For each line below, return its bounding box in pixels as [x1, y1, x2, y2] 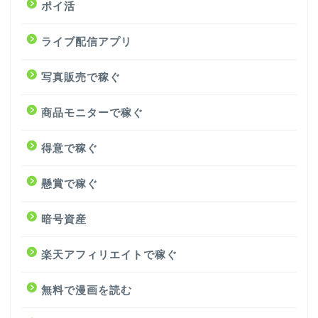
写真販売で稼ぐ [41, 70, 121, 83]
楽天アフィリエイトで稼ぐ [41, 248, 177, 261]
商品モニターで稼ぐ [41, 106, 143, 119]
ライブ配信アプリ [41, 35, 132, 48]
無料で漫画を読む [41, 283, 132, 296]
